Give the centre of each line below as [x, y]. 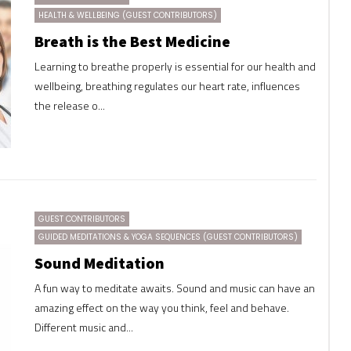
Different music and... [84, 327]
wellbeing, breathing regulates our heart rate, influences [167, 85]
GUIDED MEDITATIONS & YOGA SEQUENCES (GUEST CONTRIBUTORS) [168, 237]
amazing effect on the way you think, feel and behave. [162, 308]
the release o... [70, 105]
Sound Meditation [100, 263]
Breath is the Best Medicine [132, 41]
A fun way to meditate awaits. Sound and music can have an [175, 288]
